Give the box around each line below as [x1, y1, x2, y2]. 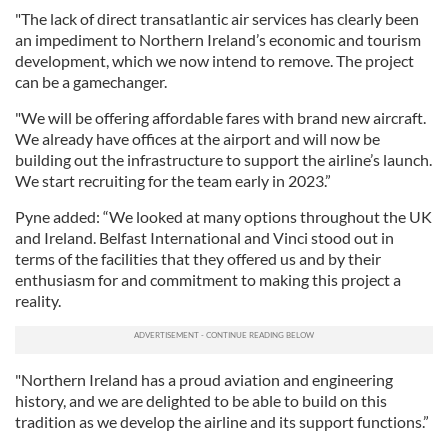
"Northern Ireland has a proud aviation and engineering [15, 369, 393, 389]
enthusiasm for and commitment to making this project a [15, 269, 401, 289]
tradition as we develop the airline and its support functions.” [15, 411, 429, 431]
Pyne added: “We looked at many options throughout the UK [15, 206, 432, 226]
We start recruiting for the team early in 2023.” [15, 170, 331, 190]
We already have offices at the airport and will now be [15, 128, 380, 148]
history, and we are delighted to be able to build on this [15, 390, 387, 410]
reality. [15, 290, 61, 310]
